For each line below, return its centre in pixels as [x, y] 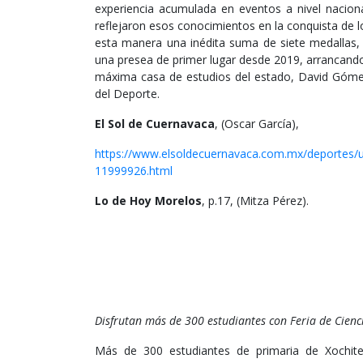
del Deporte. [127, 94]
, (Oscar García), [257, 124]
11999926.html [134, 171]
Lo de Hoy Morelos [148, 201]
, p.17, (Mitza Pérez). [255, 201]
